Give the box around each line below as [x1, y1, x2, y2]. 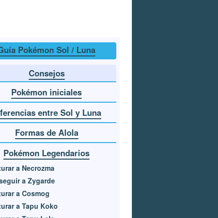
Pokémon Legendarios [3, 146, 90, 159]
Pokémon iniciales [11, 86, 82, 98]
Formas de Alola [15, 127, 78, 139]
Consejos [28, 67, 65, 79]
